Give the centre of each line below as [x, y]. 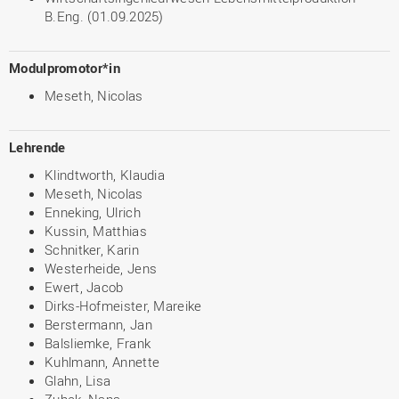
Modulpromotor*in [65, 68]
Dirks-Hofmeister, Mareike [123, 305]
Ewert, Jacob [84, 287]
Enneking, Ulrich [93, 212]
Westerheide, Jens [101, 268]
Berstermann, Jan [98, 324]
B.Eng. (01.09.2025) [104, 16]
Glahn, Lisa [78, 380]
